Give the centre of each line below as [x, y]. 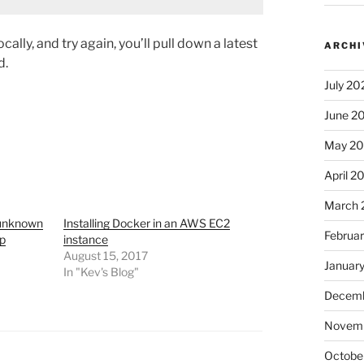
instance [85, 240]
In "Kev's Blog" [101, 272]
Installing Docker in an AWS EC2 [146, 223]
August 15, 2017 [105, 256]
